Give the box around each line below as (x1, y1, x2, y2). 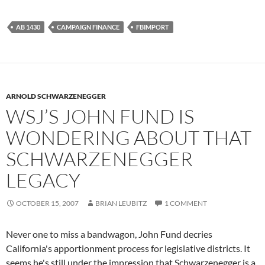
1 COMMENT (164, 199, 207, 208)
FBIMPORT (136, 23, 169, 31)
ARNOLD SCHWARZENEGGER (6, 92, 106, 101)
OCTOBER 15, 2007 (16, 199, 79, 208)
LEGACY (6, 168, 80, 193)
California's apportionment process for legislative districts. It (6, 243, 250, 254)
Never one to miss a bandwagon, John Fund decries (6, 228, 212, 240)
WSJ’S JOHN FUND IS (6, 104, 194, 129)
